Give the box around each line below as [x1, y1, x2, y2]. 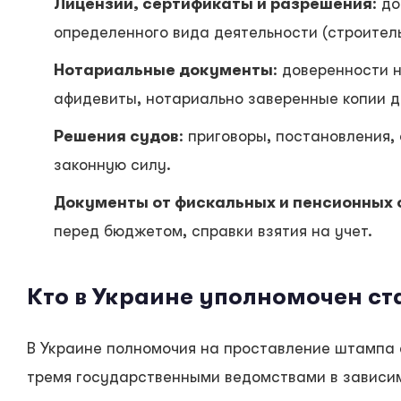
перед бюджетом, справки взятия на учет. [54, 222, 372, 241]
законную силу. [54, 156, 171, 175]
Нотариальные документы [54, 61, 273, 80]
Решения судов [54, 127, 179, 146]
